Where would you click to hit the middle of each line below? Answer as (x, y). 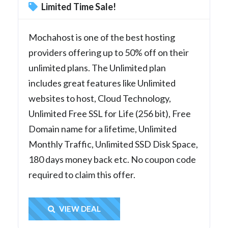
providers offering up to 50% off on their (109, 52)
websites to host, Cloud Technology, (100, 98)
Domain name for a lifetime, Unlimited (103, 129)
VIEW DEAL (79, 208)
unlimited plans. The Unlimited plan (97, 67)
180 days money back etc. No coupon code (112, 159)
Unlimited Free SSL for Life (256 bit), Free (110, 113)
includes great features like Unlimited (102, 83)
